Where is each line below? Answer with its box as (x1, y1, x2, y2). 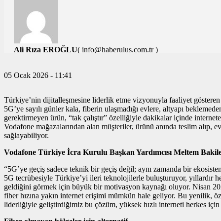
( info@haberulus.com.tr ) (77, 45, 158, 54)
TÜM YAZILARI (14, 54, 70, 63)
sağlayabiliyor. (4, 131, 49, 140)
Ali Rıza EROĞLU (14, 45, 77, 54)
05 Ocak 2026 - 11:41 (4, 71, 72, 80)
